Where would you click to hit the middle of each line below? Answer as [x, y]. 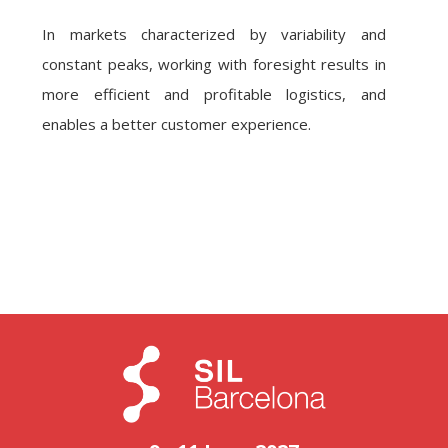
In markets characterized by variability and [214, 34]
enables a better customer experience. [176, 124]
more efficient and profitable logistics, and [214, 94]
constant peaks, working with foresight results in [214, 64]
